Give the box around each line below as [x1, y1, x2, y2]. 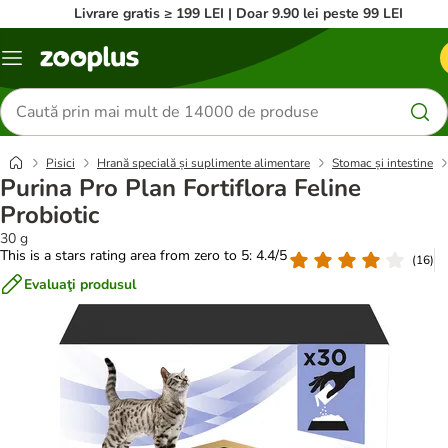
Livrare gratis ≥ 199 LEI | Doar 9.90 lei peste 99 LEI [73, 4, 403, 23]
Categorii [11, 55, 67, 75]
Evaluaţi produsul [24, 274, 136, 294]
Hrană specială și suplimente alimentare [97, 155, 310, 171]
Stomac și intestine [332, 155, 433, 171]
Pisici [46, 155, 75, 171]
